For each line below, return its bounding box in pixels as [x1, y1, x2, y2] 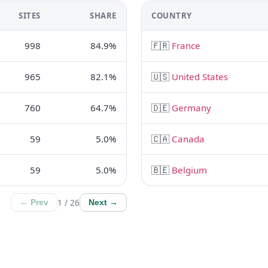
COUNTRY [151, 10, 192, 21]
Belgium [172, 164, 207, 176]
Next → [89, 198, 118, 207]
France [172, 39, 200, 51]
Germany [172, 102, 211, 114]
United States [172, 71, 228, 83]
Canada [172, 133, 205, 145]
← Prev [20, 198, 48, 207]
